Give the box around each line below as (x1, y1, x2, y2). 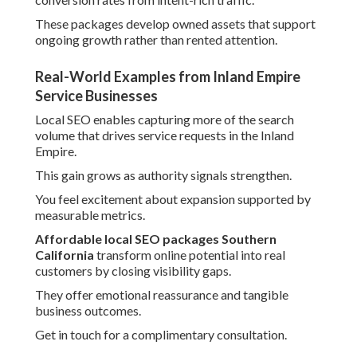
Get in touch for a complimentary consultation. (35, 327, 287, 343)
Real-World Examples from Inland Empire (35, 68, 300, 86)
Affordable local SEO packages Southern (35, 231, 277, 247)
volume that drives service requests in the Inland (35, 127, 294, 143)
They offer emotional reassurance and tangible (35, 287, 288, 303)
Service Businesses (35, 87, 158, 105)
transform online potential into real (94, 247, 285, 263)
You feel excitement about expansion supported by (35, 191, 311, 207)
